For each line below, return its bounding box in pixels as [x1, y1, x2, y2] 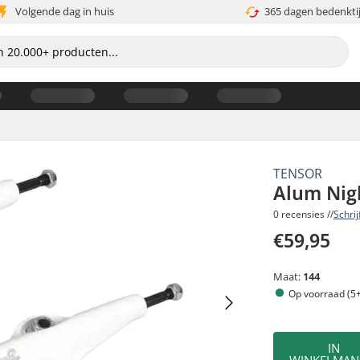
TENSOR [273, 164, 323, 182]
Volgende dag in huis [14, 4, 114, 18]
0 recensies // [273, 207, 334, 221]
